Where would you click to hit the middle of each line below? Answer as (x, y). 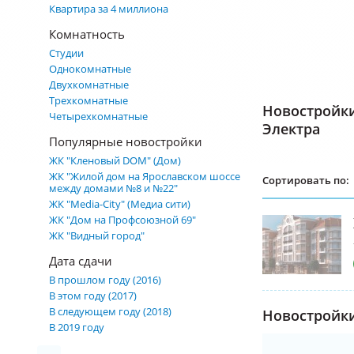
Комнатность (87, 34)
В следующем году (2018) (110, 311)
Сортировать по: (306, 180)
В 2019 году (77, 327)
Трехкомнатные (88, 100)
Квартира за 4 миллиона (109, 9)
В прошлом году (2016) (105, 280)
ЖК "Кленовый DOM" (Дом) (115, 160)
